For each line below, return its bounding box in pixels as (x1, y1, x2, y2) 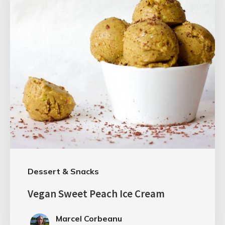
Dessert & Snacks (28, 166, 99, 176)
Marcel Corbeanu (56, 213, 122, 223)
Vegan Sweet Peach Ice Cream (28, 186, 165, 200)
